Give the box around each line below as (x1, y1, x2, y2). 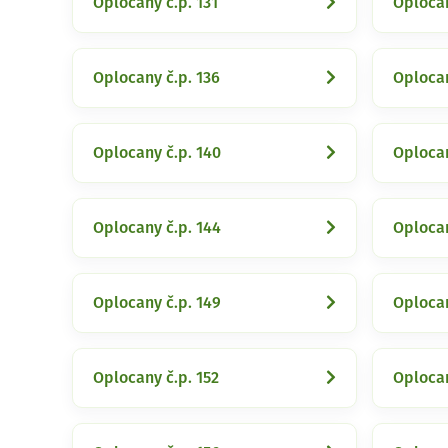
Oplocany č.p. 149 (93, 295, 221, 311)
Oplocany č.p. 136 (93, 70, 220, 86)
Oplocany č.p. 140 (93, 145, 221, 161)
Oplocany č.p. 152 (93, 370, 219, 386)
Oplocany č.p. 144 (93, 220, 221, 236)
